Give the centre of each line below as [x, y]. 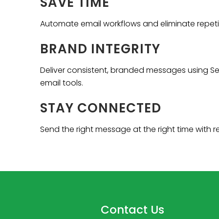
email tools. [62, 83]
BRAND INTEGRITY [100, 49]
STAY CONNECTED [101, 108]
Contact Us [132, 210]
